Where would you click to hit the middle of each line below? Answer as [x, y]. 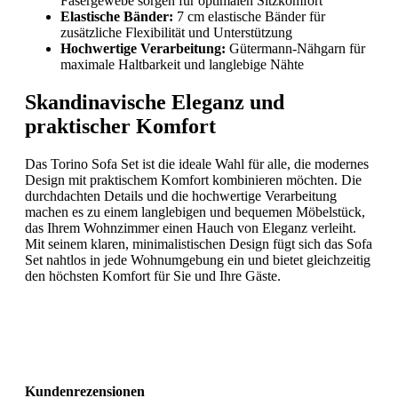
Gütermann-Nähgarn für [295, 48]
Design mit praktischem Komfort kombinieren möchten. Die [193, 179]
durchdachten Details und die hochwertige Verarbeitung [181, 195]
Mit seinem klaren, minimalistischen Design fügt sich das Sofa [199, 243]
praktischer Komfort [120, 126]
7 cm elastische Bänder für [249, 16]
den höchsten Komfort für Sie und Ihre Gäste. [153, 275]
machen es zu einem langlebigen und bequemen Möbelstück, [195, 211]
